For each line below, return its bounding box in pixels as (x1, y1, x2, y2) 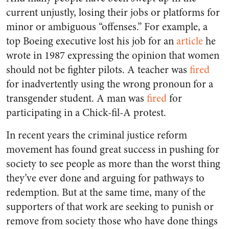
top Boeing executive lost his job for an (6, 34, 176, 49)
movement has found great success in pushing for (6, 142, 219, 157)
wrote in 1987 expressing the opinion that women (6, 48, 219, 63)
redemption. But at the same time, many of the (6, 185, 205, 200)
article (176, 34, 203, 49)
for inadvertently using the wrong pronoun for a (6, 77, 213, 92)
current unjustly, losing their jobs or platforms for (6, 5, 220, 20)
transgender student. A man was (6, 91, 147, 106)
